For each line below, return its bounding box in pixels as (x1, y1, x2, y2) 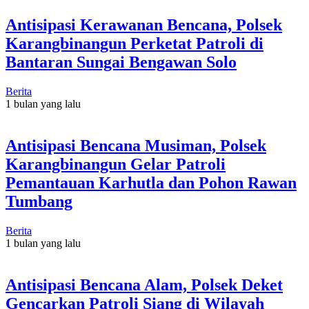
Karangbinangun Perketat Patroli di (6, 34, 263, 52)
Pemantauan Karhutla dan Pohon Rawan (6, 173, 297, 192)
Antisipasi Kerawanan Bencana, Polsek (6, 15, 282, 34)
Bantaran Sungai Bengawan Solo (6, 52, 237, 71)
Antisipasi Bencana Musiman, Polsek (6, 136, 266, 154)
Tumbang (6, 192, 72, 210)
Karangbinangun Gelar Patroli (6, 154, 226, 173)
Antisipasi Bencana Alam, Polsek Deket (6, 275, 283, 294)
